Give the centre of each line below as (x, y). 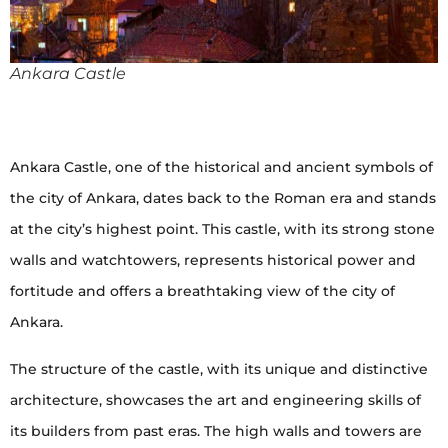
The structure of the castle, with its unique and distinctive (219, 368)
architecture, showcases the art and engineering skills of (215, 399)
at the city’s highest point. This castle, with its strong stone (222, 228)
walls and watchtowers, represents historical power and (213, 259)
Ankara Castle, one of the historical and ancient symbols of (221, 166)
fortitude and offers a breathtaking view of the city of (202, 290)
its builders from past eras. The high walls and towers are (216, 430)
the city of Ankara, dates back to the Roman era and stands (223, 197)
